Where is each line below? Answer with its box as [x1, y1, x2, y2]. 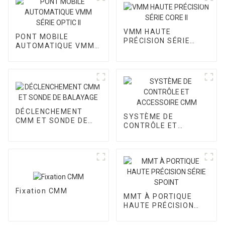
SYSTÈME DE [123, 113, 174, 121]
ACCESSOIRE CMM [123, 131, 195, 139]
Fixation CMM [15, 186, 68, 195]
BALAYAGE [15, 125, 57, 134]
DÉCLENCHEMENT [15, 107, 83, 116]
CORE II [123, 45, 152, 54]
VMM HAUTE [123, 27, 171, 36]
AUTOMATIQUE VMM [15, 42, 95, 50]
